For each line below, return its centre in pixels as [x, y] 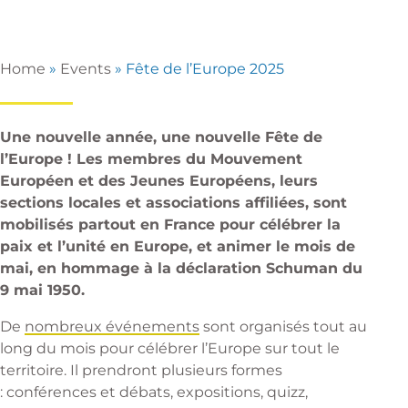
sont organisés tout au [283, 326]
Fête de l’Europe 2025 [205, 69]
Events [86, 69]
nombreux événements [112, 326]
